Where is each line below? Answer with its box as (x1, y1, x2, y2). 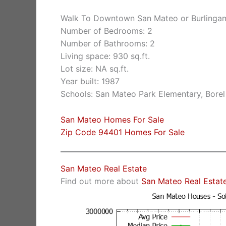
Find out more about (61, 176, 141, 187)
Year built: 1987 (61, 76, 120, 87)
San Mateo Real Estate (61, 163, 147, 174)
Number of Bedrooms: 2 (61, 26, 152, 36)
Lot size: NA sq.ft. (61, 64, 129, 74)
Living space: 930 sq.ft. (61, 51, 150, 62)
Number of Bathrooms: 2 (61, 38, 155, 49)
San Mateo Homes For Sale (61, 114, 164, 125)
